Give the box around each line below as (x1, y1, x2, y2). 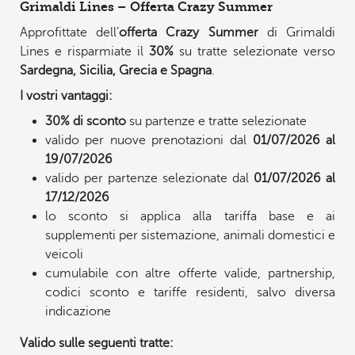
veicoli (44, 247, 83, 262)
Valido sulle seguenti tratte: (19, 336, 174, 351)
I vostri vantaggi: (19, 89, 113, 104)
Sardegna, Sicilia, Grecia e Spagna (19, 63, 212, 78)
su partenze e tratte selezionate (125, 114, 307, 129)
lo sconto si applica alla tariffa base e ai (44, 209, 336, 224)
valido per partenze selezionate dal (44, 171, 254, 186)
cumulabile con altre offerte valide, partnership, (44, 266, 336, 281)
